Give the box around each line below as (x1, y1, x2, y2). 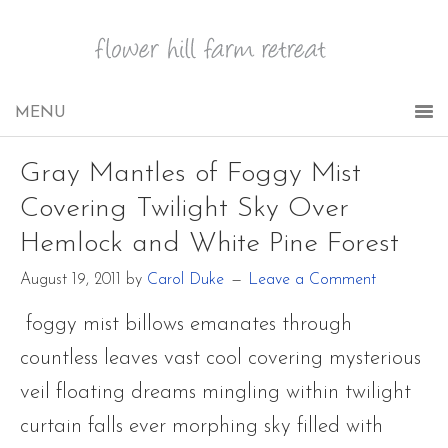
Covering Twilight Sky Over (20, 195, 349, 223)
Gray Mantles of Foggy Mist (20, 160, 361, 188)
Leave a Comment (248, 272, 376, 288)
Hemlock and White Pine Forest (20, 230, 399, 258)
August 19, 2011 (20, 272, 121, 288)
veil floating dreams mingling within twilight (20, 382, 411, 403)
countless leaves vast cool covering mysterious (20, 348, 421, 369)
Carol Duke (147, 272, 224, 288)
